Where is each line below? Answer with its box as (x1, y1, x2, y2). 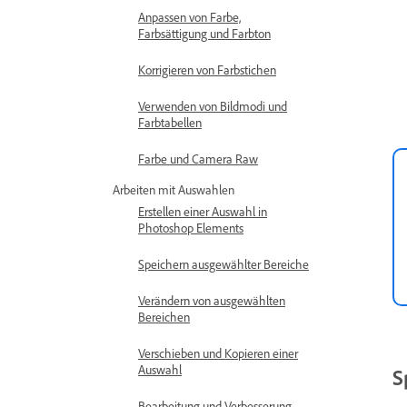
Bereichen (138, 309, 190, 324)
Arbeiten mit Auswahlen (113, 182, 234, 197)
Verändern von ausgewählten (138, 293, 285, 308)
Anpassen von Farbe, (138, 9, 241, 25)
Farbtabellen (138, 114, 202, 130)
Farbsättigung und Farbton (138, 25, 271, 41)
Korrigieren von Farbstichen (138, 62, 276, 77)
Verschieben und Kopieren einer (138, 345, 298, 361)
